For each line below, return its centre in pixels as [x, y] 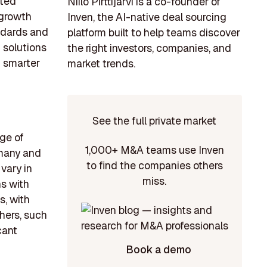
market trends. [101, 64]
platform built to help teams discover [153, 33]
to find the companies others [154, 166]
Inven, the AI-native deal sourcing [147, 17]
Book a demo [158, 250]
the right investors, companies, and [149, 48]
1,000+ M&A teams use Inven [154, 150]
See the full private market [155, 120]
